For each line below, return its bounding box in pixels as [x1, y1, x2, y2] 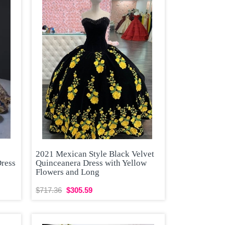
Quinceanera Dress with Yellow [36, 158, 147, 168]
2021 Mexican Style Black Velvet [36, 149, 155, 159]
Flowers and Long [36, 167, 100, 177]
